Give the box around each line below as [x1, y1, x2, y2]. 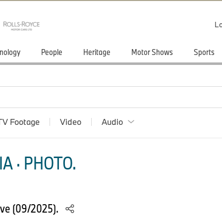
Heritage [83, 47, 111, 57]
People [41, 47, 62, 57]
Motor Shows [131, 47, 173, 57]
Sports [194, 47, 215, 57]
